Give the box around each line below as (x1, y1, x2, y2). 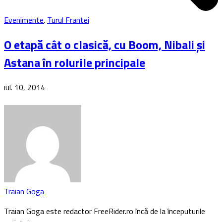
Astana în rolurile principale (4, 53, 145, 71)
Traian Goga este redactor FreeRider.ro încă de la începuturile (4, 205, 205, 217)
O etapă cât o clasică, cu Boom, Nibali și (4, 35, 205, 54)
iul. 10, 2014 (4, 81, 45, 93)
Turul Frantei (47, 14, 89, 26)
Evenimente (4, 14, 44, 26)
